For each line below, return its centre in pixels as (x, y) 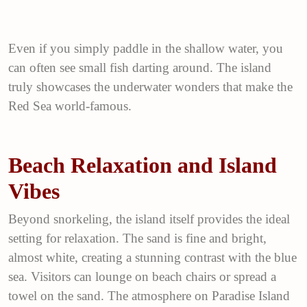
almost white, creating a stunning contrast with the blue (152, 257)
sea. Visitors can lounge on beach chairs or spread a (142, 277)
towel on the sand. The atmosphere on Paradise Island (149, 296)
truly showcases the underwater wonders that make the (150, 87)
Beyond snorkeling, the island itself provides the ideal (149, 219)
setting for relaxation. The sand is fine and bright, (137, 238)
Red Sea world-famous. (70, 106)
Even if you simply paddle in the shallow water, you (146, 48)
